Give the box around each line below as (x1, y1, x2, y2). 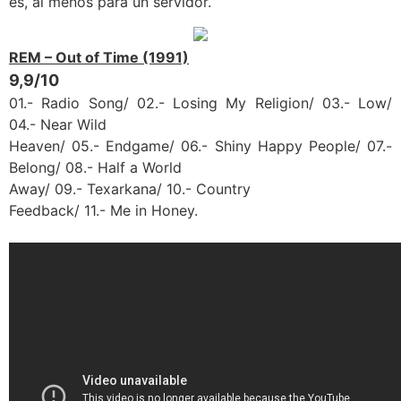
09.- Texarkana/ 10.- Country (55, 179, 251, 198)
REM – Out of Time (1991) (9, 47, 189, 66)
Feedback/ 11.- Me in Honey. (9, 200, 198, 219)
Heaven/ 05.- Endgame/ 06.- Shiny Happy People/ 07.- (9, 136, 392, 155)
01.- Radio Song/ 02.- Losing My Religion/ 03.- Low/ (9, 93, 392, 112)
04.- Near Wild (9, 115, 107, 133)
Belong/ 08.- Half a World (9, 158, 182, 176)
